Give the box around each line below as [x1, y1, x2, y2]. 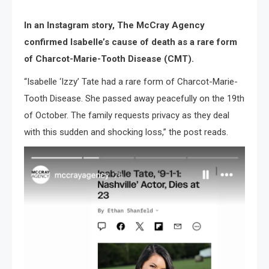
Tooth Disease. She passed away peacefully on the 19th [24, 93, 244, 104]
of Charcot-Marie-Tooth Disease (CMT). [24, 53, 194, 64]
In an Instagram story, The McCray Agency [24, 20, 205, 31]
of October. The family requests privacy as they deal [24, 110, 229, 121]
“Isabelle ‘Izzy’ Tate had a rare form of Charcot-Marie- [24, 76, 238, 87]
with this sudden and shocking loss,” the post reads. [24, 127, 228, 138]
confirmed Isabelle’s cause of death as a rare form [24, 37, 237, 47]
